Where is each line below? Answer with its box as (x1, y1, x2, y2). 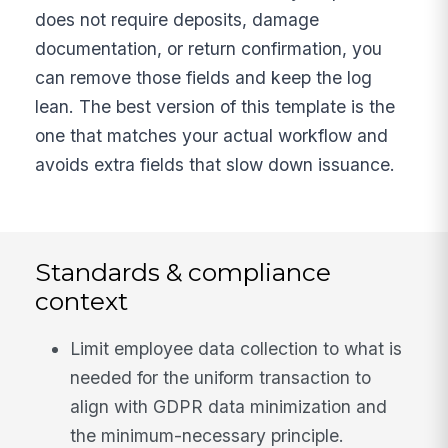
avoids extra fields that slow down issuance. (35, 153, 396, 175)
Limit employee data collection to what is (70, 337, 403, 359)
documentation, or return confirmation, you (35, 37, 383, 59)
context (35, 285, 129, 316)
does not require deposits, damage (35, 8, 320, 30)
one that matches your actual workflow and (35, 124, 389, 146)
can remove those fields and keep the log (35, 66, 373, 88)
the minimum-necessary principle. (70, 424, 345, 446)
